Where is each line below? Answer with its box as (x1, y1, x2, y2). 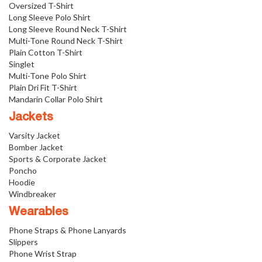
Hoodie (9, 177, 35, 187)
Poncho (9, 166, 37, 175)
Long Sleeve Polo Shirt (9, 12, 91, 22)
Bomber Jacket (9, 142, 63, 152)
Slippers (9, 237, 38, 247)
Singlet (9, 59, 35, 69)
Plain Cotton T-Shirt (9, 47, 82, 57)
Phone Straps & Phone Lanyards (9, 225, 126, 235)
